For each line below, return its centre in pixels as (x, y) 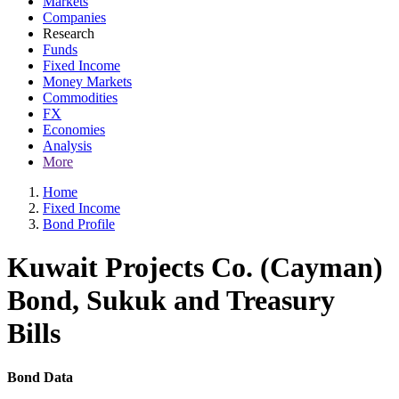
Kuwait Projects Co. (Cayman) (195, 268)
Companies (74, 17)
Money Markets (87, 81)
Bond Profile (79, 224)
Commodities (80, 98)
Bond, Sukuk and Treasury (171, 301)
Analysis (67, 146)
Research (69, 33)
